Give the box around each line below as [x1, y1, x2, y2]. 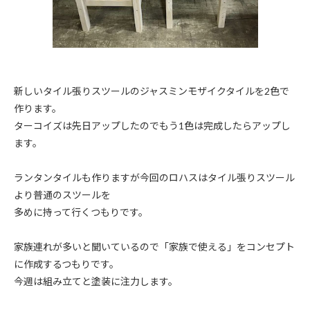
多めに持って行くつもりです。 [14, 206, 148, 218]
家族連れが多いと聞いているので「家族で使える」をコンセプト [14, 241, 295, 253]
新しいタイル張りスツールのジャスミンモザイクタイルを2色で [14, 85, 289, 97]
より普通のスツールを [14, 189, 111, 201]
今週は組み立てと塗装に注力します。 [14, 275, 178, 287]
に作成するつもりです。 [14, 258, 119, 270]
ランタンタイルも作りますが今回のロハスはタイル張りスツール [14, 172, 295, 183]
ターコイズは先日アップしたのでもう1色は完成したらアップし [14, 120, 291, 131]
